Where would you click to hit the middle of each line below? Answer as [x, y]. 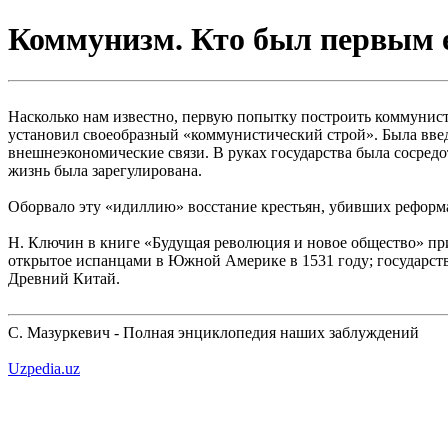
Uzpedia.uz [44, 368]
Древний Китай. [64, 278]
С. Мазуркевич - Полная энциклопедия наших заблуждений [213, 332]
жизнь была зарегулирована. [105, 170]
